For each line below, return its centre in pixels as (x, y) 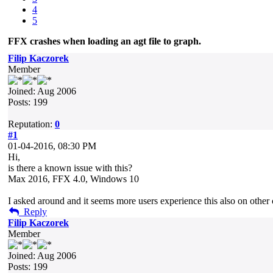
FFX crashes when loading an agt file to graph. (105, 41)
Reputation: (31, 124)
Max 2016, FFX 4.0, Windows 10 (73, 179)
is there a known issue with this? (70, 168)
